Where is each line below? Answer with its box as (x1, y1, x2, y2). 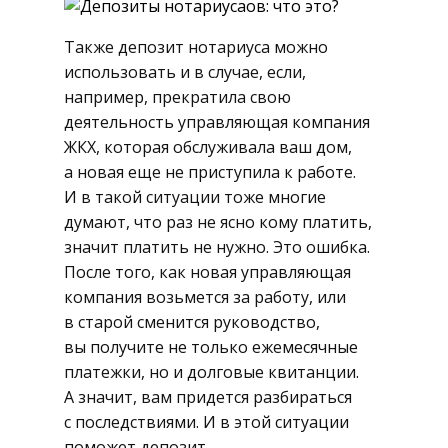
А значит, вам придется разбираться (64, 386, 352, 409)
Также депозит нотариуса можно (64, 36, 328, 59)
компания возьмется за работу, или (64, 286, 346, 309)
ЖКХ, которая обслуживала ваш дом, (64, 136, 352, 159)
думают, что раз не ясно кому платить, (64, 211, 372, 234)
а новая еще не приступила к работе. (64, 161, 356, 184)
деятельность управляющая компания (64, 111, 370, 134)
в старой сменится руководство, (64, 311, 320, 334)
